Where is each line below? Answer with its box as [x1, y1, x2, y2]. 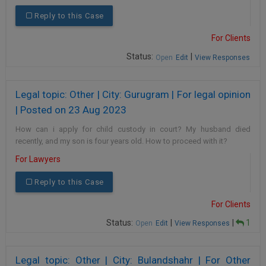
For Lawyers [15, 154, 61, 164]
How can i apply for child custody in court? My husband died [15, 124, 251, 134]
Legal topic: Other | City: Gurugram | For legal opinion [15, 88, 251, 100]
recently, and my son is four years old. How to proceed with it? [15, 136, 229, 145]
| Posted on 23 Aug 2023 [15, 103, 126, 116]
